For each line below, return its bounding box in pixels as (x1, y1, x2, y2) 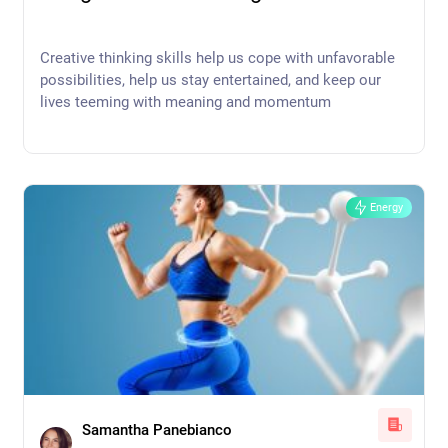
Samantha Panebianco (82, 420, 232, 439)
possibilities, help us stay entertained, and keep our (40, 70, 381, 89)
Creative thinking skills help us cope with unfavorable (40, 48, 395, 67)
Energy (370, 200, 403, 214)
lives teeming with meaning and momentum (40, 92, 331, 111)
